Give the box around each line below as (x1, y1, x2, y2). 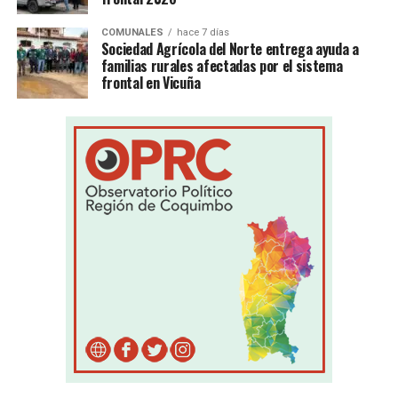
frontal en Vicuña (100, 71, 201, 93)
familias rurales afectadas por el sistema (100, 54, 343, 76)
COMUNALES (100, 26, 163, 38)
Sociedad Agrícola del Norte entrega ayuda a (100, 37, 359, 60)
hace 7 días (176, 26, 229, 38)
